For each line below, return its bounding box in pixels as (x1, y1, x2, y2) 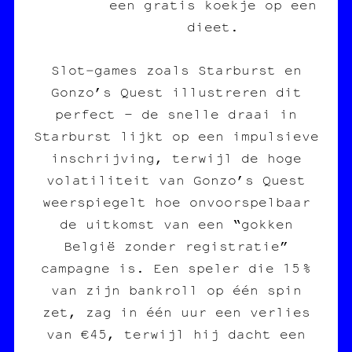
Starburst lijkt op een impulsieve (33, 126, 319, 145)
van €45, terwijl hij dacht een (46, 324, 306, 343)
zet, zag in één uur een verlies (42, 302, 310, 321)
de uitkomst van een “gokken (59, 214, 293, 233)
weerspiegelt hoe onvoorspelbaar (42, 192, 310, 211)
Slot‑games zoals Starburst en (50, 60, 302, 79)
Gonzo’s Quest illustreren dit (50, 82, 302, 101)
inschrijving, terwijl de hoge (50, 148, 302, 167)
